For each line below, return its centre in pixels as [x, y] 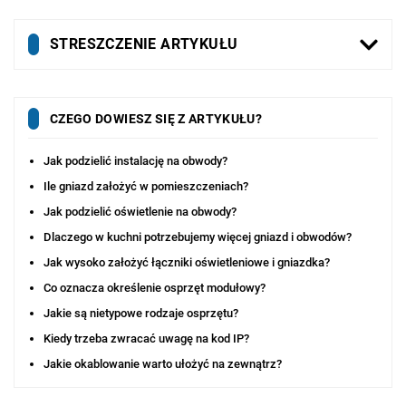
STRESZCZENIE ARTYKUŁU [144, 44]
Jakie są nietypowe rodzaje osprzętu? [141, 314]
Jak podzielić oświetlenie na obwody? [140, 212]
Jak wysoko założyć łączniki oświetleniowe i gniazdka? [187, 263]
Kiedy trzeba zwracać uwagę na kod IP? [146, 339]
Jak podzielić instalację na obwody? [135, 161]
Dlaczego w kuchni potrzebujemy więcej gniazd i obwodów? [198, 237]
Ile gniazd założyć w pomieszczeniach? [146, 187]
